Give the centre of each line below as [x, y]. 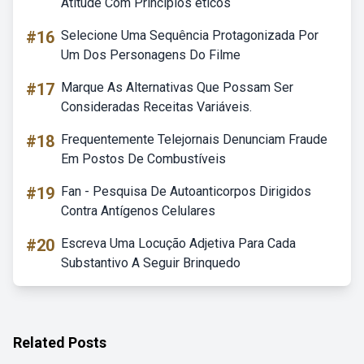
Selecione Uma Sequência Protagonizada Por [190, 35]
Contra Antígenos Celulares [138, 211]
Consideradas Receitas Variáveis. [156, 107]
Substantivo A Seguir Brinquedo [151, 263]
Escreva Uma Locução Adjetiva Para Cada [178, 243]
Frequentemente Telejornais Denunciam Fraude [194, 139]
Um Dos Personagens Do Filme [151, 55]
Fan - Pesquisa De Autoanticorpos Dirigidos [186, 191]
